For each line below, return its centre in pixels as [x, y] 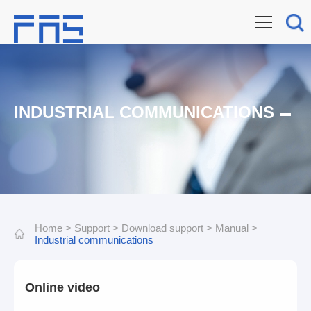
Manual [232, 228]
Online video [62, 287]
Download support [162, 228]
